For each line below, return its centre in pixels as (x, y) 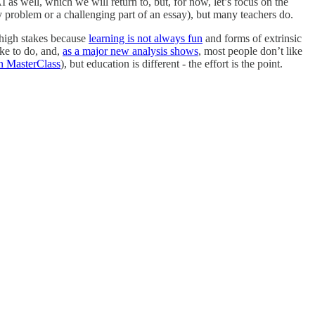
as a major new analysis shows (130, 51)
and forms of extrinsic (252, 39)
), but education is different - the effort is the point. (172, 64)
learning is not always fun (146, 39)
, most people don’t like (250, 51)
